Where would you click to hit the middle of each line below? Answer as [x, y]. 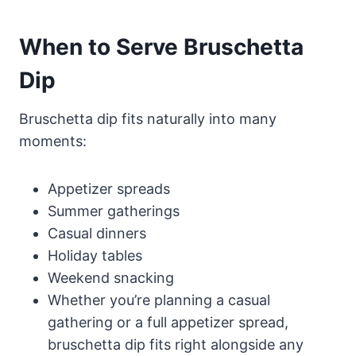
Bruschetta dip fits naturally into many [148, 118]
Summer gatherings [114, 211]
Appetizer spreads [109, 188]
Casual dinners [97, 233]
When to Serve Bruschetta [161, 46]
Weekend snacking [111, 277]
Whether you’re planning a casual [159, 300]
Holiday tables [95, 255]
